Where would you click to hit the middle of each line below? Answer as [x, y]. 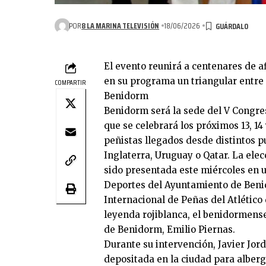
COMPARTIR [70, 83]
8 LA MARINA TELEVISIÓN [121, 25]
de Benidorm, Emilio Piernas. [170, 230]
